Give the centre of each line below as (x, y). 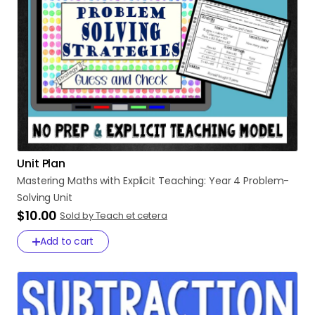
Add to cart (67, 241)
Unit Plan (41, 163)
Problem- (266, 181)
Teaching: (182, 181)
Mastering (41, 181)
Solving (34, 198)
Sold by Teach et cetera (114, 216)
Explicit (139, 181)
